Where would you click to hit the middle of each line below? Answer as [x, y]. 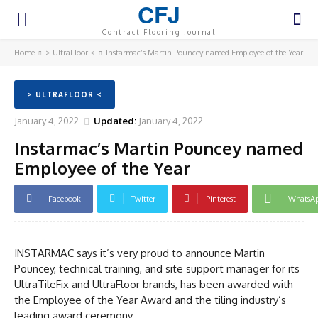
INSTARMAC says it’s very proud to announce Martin [139, 253]
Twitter [143, 198]
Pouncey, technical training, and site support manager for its [157, 268]
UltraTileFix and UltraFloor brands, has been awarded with [154, 284]
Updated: [115, 120]
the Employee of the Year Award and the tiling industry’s [150, 300]
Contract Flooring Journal [159, 32]
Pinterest [221, 198]
